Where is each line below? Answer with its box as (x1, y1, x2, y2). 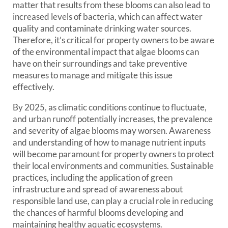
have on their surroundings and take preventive (13, 58, 187, 69)
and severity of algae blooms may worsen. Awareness (13, 125, 211, 136)
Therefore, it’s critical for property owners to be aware (13, 35, 214, 45)
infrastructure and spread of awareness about (13, 184, 183, 194)
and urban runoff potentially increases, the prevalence (13, 113, 213, 124)
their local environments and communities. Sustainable (13, 160, 214, 171)
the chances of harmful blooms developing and (13, 207, 184, 218)
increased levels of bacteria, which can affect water (13, 11, 203, 22)
